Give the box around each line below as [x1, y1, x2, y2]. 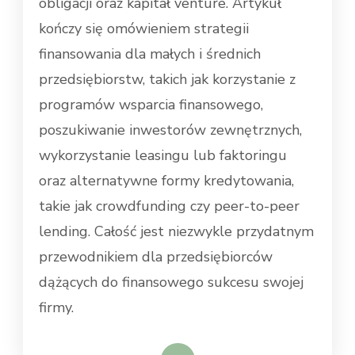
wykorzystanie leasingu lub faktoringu [39, 146, 287, 166]
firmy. [39, 298, 74, 318]
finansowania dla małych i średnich [39, 44, 261, 64]
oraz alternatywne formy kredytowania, [39, 171, 294, 191]
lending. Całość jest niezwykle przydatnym [39, 222, 314, 242]
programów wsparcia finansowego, [39, 95, 263, 115]
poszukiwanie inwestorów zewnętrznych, [39, 120, 302, 140]
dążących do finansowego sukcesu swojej [39, 273, 303, 292]
